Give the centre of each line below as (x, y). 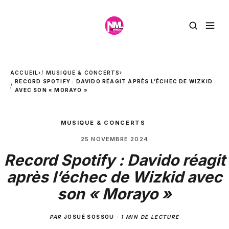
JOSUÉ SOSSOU (89, 217)
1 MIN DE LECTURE (150, 217)
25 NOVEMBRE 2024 (114, 139)
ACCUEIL (25, 73)
